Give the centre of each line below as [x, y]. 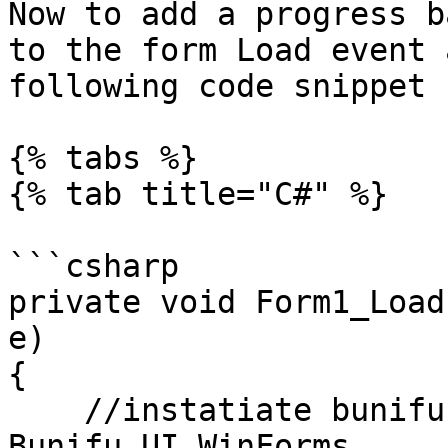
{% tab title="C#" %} [198, 194]
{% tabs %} [103, 158]
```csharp [93, 266]
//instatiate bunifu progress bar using [46, 410]
